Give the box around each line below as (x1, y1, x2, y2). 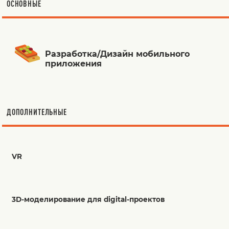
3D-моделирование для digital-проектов (12, 195, 165, 204)
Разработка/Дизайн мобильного (44, 49, 190, 59)
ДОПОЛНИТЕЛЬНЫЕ (6, 107, 67, 117)
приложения (44, 58, 102, 68)
